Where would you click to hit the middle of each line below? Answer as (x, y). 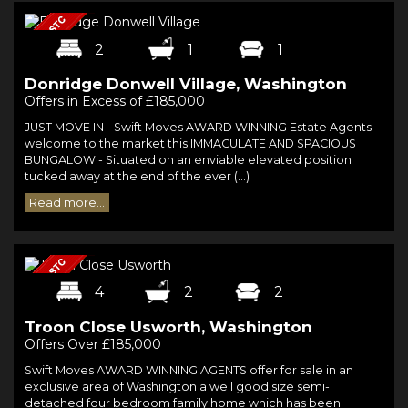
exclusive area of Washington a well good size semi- (177, 386)
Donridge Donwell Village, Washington (186, 84)
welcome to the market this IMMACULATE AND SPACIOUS (190, 144)
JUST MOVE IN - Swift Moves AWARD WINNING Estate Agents (198, 127)
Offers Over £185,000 (93, 344)
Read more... (67, 203)
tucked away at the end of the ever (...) (137, 177)
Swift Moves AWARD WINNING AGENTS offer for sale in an (189, 370)
